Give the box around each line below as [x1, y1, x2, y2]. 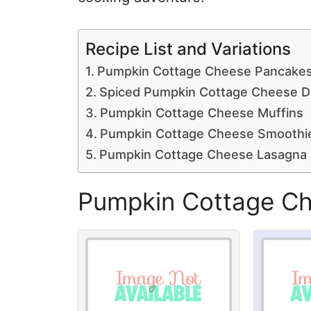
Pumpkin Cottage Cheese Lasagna [99, 147, 307, 162]
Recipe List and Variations [85, 38, 291, 59]
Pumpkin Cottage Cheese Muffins [99, 106, 303, 120]
